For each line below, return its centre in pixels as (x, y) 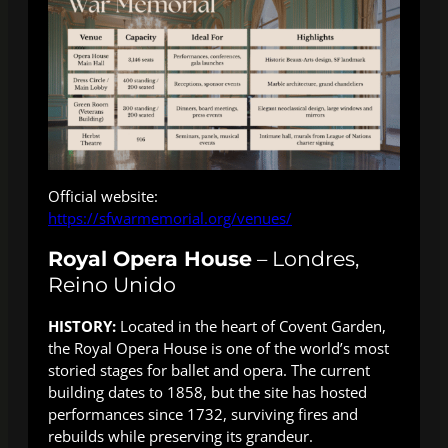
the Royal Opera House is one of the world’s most (218, 347)
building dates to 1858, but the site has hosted (207, 391)
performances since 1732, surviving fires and (203, 413)
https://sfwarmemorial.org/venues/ (170, 217)
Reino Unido (112, 284)
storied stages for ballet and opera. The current (209, 369)
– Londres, (305, 258)
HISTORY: (82, 325)
